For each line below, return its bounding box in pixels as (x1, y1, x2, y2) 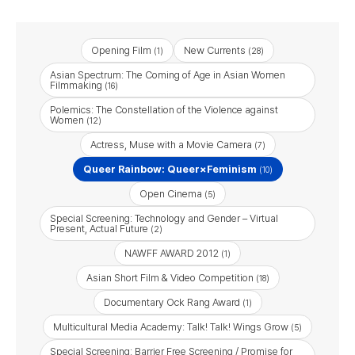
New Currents (184, 44, 246, 56)
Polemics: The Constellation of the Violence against (50, 104, 278, 116)
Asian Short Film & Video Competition (86, 272, 254, 284)
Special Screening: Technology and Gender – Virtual (50, 212, 278, 224)
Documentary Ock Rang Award (103, 296, 240, 308)
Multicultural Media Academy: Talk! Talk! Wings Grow (53, 321, 288, 333)
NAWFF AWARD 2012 (124, 247, 219, 259)
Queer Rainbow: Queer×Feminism (82, 163, 257, 175)
